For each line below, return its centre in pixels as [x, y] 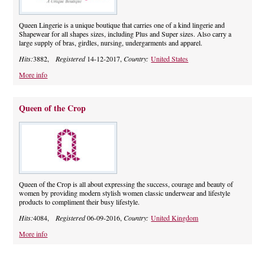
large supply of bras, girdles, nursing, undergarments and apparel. [111, 43]
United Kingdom [175, 218]
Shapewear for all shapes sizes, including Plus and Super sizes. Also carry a [125, 34]
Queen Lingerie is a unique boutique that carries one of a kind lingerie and [122, 25]
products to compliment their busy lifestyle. [80, 202]
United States [170, 59]
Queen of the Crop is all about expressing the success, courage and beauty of [126, 184]
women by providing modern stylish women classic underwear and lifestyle [125, 193]
